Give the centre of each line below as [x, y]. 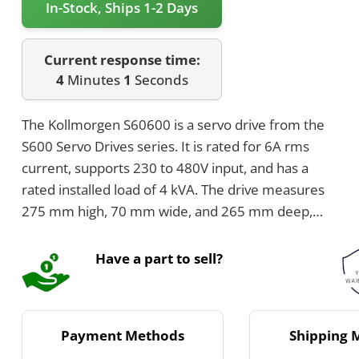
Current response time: [122, 59]
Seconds [159, 79]
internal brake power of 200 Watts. [130, 255]
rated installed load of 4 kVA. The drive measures [173, 190]
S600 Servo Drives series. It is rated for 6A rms [166, 147]
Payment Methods [123, 335]
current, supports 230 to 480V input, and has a [165, 168]
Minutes [93, 79]
